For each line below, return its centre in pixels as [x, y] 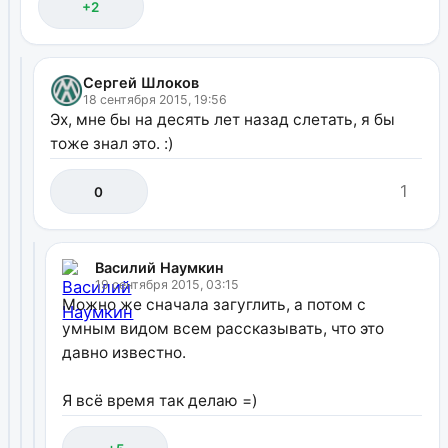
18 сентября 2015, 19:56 [155, 99]
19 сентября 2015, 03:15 [167, 284]
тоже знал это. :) [112, 143]
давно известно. [124, 352]
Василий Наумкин [160, 267]
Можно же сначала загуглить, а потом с [214, 304]
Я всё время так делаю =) [160, 400]
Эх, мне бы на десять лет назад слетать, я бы [223, 119]
